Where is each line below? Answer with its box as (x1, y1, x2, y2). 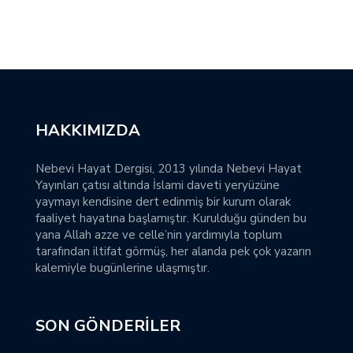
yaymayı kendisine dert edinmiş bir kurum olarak (35, 194, 291, 210)
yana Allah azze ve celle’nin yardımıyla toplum (35, 227, 282, 243)
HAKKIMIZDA (35, 120, 140, 142)
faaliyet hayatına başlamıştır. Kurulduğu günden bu (35, 210, 307, 227)
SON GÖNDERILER (35, 315, 180, 337)
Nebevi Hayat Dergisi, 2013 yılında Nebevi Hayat (35, 161, 302, 177)
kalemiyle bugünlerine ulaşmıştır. (35, 260, 210, 277)
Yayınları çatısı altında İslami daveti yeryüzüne (35, 177, 280, 194)
